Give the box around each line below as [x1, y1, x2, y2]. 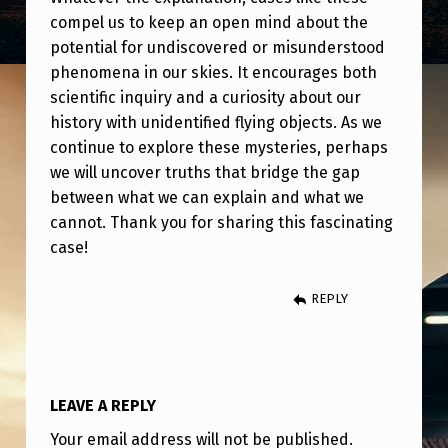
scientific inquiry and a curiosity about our [49, 87, 361, 107]
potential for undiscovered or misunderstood [49, 37, 385, 57]
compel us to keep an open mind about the [49, 12, 368, 32]
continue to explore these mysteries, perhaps [49, 137, 388, 157]
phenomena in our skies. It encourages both [49, 62, 377, 82]
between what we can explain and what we [49, 187, 364, 207]
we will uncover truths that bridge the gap [49, 162, 360, 182]
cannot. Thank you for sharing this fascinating [49, 212, 393, 232]
